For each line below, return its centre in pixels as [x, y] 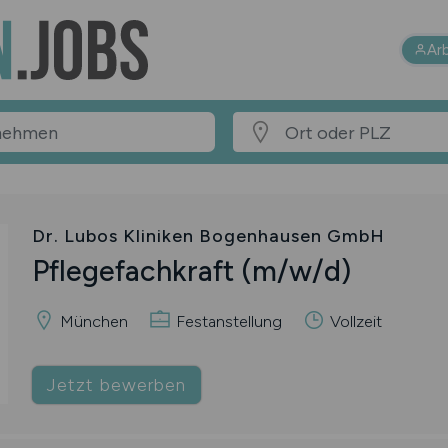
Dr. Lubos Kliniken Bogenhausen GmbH [208, 236]
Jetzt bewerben [116, 384]
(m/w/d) [295, 271]
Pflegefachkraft [136, 271]
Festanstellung [226, 321]
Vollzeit [353, 321]
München [91, 321]
